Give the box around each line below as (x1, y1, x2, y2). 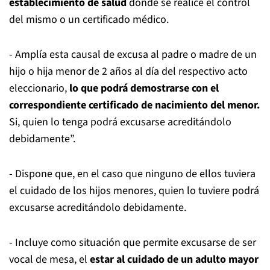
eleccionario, (9, 81, 69, 96)
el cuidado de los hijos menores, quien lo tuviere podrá (9, 183, 259, 198)
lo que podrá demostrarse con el (69, 81, 219, 96)
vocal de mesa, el (9, 252, 90, 267)
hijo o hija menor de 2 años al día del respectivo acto (9, 64, 248, 79)
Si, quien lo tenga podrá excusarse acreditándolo (9, 115, 231, 130)
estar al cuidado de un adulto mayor (90, 252, 259, 267)
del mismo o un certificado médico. (9, 12, 169, 27)
